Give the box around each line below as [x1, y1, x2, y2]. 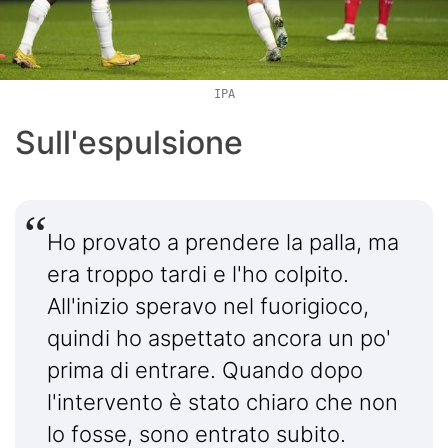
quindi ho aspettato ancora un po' [47, 324, 391, 351]
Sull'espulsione [15, 122, 243, 162]
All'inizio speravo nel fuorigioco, [47, 292, 369, 319]
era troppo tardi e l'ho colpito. [47, 260, 349, 287]
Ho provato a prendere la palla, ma [47, 228, 399, 255]
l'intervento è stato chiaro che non [47, 388, 398, 415]
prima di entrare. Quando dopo [47, 356, 363, 383]
